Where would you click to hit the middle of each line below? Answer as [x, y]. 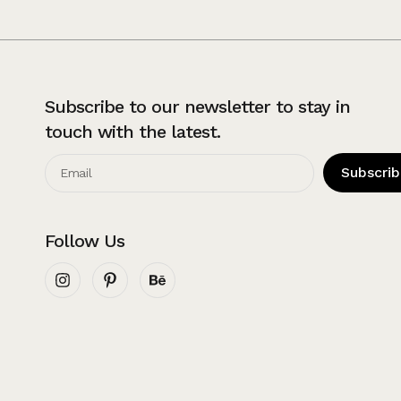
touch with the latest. [132, 132]
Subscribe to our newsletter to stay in [197, 107]
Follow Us [85, 241]
